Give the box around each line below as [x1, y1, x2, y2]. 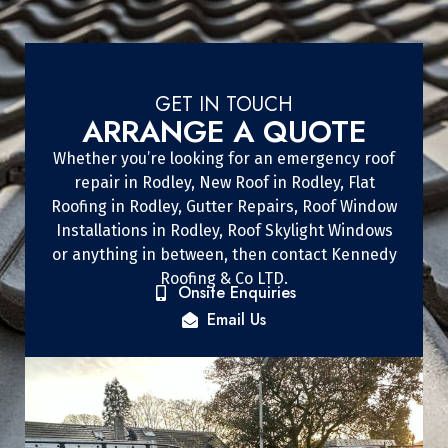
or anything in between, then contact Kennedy [51, 244, 397, 264]
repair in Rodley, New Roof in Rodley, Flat [73, 172, 375, 192]
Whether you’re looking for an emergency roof [53, 148, 395, 168]
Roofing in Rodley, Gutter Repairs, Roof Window [51, 196, 397, 216]
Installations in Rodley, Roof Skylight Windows [55, 220, 393, 240]
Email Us [207, 307, 266, 331]
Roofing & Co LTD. [160, 268, 288, 288]
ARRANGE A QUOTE [82, 109, 366, 153]
